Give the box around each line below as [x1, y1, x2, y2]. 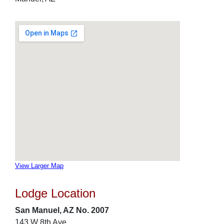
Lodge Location [15, 186, 95, 200]
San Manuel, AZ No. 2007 [15, 206, 109, 214]
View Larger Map [15, 162, 63, 169]
